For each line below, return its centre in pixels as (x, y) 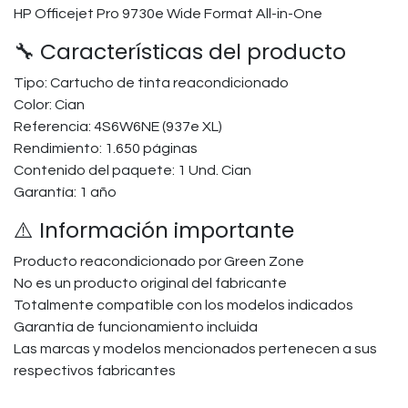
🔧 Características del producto (180, 51)
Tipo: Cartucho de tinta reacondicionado (151, 83)
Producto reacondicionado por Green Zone (159, 261)
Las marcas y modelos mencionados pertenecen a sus (195, 349)
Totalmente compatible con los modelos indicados (184, 305)
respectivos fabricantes (95, 371)
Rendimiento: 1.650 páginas (106, 148)
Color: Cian (49, 105)
